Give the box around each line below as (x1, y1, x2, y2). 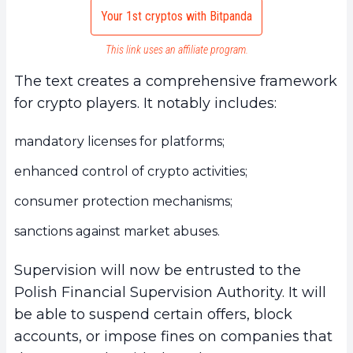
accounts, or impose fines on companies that (14, 328, 333, 346)
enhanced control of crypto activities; (14, 164, 247, 180)
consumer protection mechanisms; (14, 194, 232, 210)
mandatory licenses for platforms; (14, 134, 225, 150)
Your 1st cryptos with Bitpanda (101, 9, 252, 24)
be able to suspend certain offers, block (14, 306, 292, 324)
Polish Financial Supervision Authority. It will (14, 284, 326, 302)
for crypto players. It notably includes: (14, 95, 277, 113)
